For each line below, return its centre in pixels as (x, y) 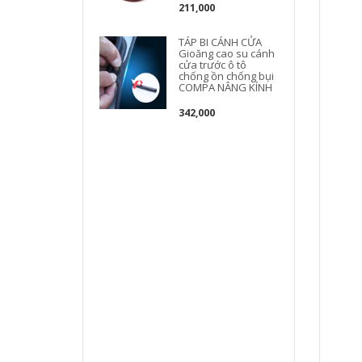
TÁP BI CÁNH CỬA (221, 42)
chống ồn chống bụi (227, 76)
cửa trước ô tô (213, 65)
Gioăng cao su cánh (227, 53)
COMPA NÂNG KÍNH (226, 87)
